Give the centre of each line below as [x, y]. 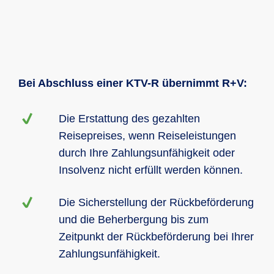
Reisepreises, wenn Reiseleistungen [147, 136]
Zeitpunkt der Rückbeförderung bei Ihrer [156, 237]
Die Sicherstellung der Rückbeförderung [156, 202]
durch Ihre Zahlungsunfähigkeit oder [147, 153]
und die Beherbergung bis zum [134, 220]
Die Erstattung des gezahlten [129, 119]
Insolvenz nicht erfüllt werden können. [151, 170]
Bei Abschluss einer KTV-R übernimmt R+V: [133, 83]
